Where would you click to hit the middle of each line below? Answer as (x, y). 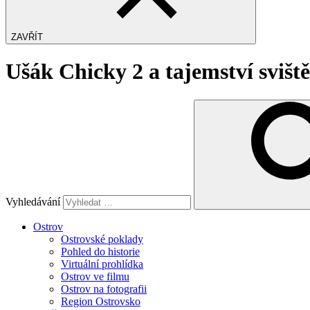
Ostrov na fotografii (104, 289)
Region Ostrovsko (101, 301)
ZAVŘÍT (27, 37)
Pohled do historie (100, 251)
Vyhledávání (33, 201)
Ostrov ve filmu (95, 276)
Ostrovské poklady (102, 239)
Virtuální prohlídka (102, 264)
